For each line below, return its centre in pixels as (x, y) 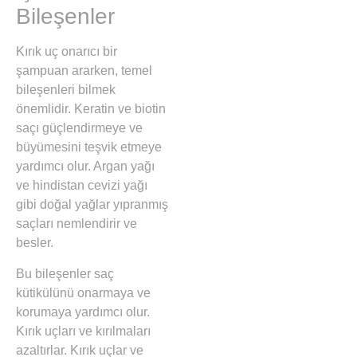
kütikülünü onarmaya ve (83, 292)
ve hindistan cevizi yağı (82, 186)
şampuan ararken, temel (84, 71)
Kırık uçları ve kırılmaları (83, 331)
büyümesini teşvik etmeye (89, 147)
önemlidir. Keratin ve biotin (91, 109)
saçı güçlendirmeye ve (79, 128)
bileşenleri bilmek (66, 90)
